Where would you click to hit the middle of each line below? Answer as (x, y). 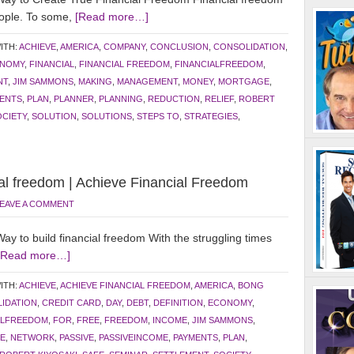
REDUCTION (174, 99)
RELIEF (219, 99)
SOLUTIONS (107, 116)
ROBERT (257, 99)
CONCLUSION (179, 47)
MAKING (95, 81)
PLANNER (74, 99)
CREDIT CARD (72, 303)
